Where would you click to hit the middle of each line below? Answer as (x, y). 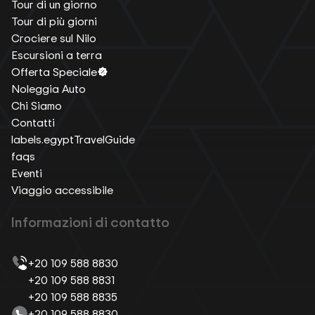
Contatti (33, 122)
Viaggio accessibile (62, 189)
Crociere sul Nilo (54, 38)
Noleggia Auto (49, 88)
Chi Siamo (37, 105)
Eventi (27, 173)
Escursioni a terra (57, 54)
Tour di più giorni (54, 21)
